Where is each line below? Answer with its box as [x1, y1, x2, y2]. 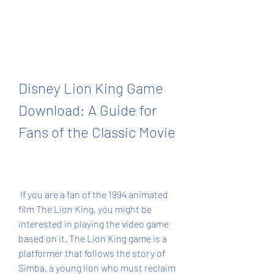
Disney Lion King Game [18, 79, 163, 97]
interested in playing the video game [18, 218, 169, 229]
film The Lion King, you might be [18, 203, 152, 215]
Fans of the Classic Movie [18, 123, 176, 141]
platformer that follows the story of [18, 247, 165, 259]
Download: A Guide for [18, 101, 157, 119]
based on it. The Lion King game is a [18, 232, 167, 244]
